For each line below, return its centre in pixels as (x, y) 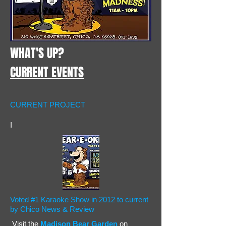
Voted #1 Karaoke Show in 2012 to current (79, 200)
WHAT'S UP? (37, 53)
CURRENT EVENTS (47, 72)
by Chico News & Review (52, 209)
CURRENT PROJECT (48, 105)
